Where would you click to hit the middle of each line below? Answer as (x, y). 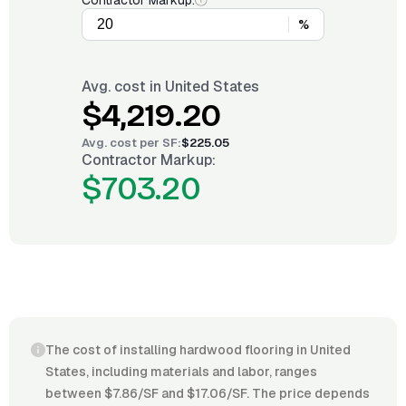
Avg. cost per (122, 143)
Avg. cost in (123, 87)
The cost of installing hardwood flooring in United (198, 350)
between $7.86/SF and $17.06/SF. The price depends (208, 393)
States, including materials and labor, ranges (181, 372)
